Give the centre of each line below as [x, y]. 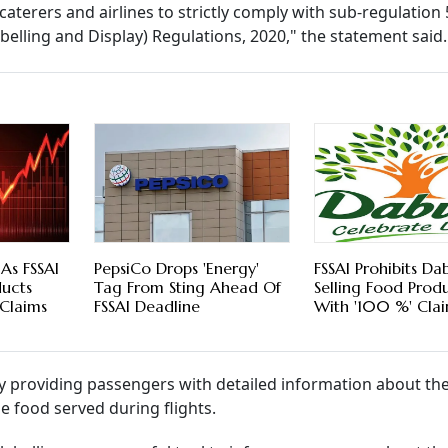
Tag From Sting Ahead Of [187, 287]
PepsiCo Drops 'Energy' [176, 268]
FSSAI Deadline [146, 306]
